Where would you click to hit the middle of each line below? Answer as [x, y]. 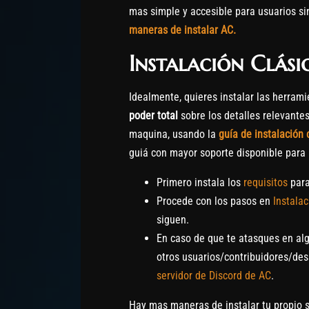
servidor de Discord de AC [214, 276]
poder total [153, 116]
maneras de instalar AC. [182, 30]
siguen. [173, 220]
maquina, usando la [174, 134]
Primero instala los [200, 183]
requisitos [266, 183]
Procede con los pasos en [215, 201]
